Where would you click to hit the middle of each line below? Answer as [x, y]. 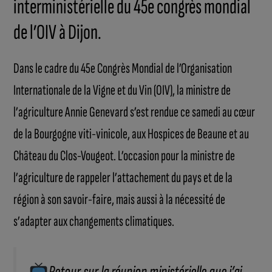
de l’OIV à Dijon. [58, 33]
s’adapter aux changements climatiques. [94, 222]
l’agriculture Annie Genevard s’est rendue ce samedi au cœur [134, 112]
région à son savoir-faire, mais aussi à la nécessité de [120, 200]
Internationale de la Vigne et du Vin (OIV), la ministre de [122, 90]
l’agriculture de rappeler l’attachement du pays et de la [123, 178]
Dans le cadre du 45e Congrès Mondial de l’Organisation [123, 69]
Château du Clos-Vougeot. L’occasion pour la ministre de [124, 156]
